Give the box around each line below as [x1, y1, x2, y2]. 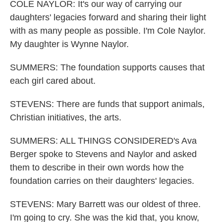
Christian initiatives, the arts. [10, 112, 121, 122]
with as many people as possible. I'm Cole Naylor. [10, 26, 206, 36]
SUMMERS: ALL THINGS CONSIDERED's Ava [10, 136, 197, 146]
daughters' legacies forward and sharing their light [10, 12, 206, 22]
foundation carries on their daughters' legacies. [10, 176, 194, 186]
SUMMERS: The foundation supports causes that [10, 62, 205, 72]
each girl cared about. [10, 76, 96, 86]
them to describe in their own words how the [10, 163, 184, 172]
